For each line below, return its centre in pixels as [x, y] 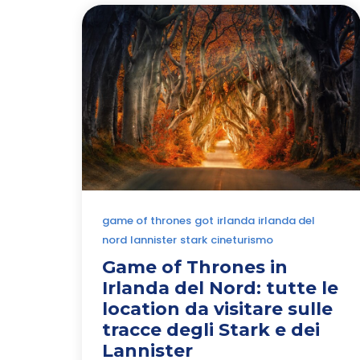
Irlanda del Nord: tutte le [220, 288]
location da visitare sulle [217, 309]
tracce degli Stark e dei [211, 329]
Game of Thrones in [195, 267]
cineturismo [242, 239]
